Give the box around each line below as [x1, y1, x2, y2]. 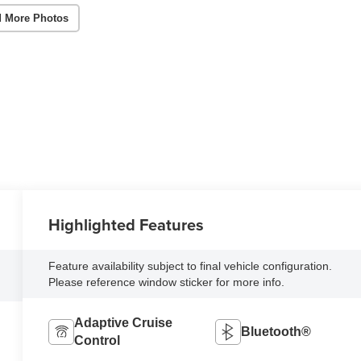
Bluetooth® [240, 324, 311, 338]
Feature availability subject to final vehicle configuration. [48, 259, 333, 272]
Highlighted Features [48, 212, 205, 236]
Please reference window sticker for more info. [48, 275, 285, 288]
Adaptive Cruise [74, 315, 173, 330]
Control [74, 333, 121, 347]
